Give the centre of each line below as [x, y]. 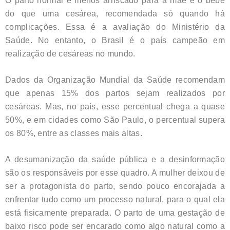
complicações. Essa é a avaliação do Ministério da [115, 27]
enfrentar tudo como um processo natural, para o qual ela [115, 199]
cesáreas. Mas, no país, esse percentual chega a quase [115, 106]
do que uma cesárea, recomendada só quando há [115, 13]
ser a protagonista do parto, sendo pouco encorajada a [115, 186]
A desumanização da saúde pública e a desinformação [115, 159]
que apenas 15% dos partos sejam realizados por [115, 93]
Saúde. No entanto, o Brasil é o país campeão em [115, 40]
